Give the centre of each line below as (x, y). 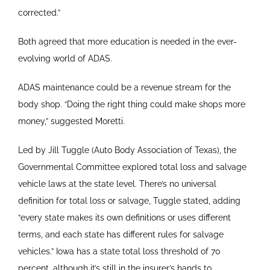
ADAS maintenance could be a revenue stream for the (124, 87)
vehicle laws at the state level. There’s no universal (117, 184)
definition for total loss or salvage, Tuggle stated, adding (129, 200)
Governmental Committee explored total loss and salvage (132, 167)
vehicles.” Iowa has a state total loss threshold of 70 (119, 251)
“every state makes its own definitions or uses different (124, 217)
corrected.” (39, 12)
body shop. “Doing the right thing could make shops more (131, 104)
